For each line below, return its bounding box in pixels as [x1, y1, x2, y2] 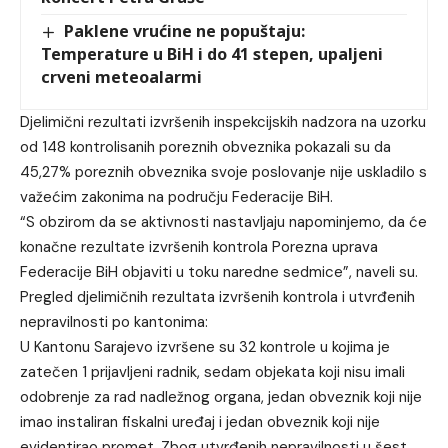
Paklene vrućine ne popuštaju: [64, 19, 306, 42]
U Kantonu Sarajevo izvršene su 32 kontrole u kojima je [20, 336, 390, 357]
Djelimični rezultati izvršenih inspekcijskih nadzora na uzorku [20, 111, 426, 132]
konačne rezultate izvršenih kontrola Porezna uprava [20, 236, 378, 257]
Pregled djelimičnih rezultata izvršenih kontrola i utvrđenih [20, 286, 415, 307]
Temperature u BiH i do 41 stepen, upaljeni [41, 42, 383, 65]
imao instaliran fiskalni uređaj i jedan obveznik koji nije [20, 411, 380, 432]
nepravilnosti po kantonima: [20, 311, 208, 332]
